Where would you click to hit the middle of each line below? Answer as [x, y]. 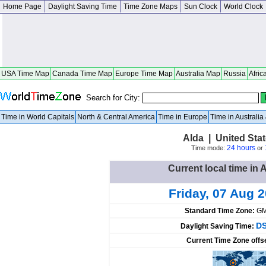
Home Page [22, 7]
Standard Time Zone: [220, 211]
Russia [235, 74]
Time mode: [209, 148]
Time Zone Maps [151, 7]
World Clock [243, 7]
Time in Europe [183, 117]
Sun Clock [201, 7]
